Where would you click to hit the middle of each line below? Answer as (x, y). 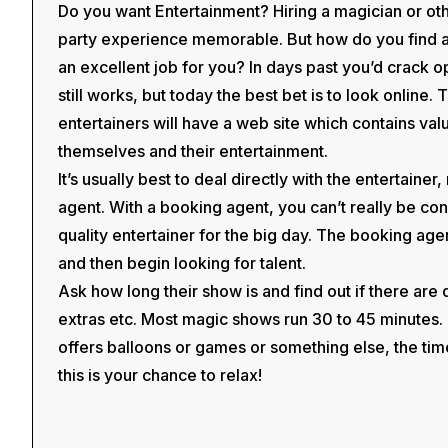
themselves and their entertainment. (193, 151)
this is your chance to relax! (160, 375)
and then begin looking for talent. (182, 263)
